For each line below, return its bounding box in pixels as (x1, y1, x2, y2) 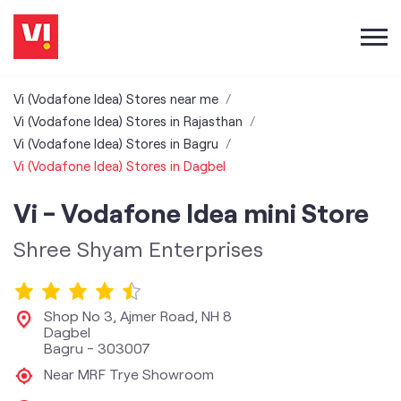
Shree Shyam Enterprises (13, 235, 263, 261)
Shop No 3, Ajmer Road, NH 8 (44, 307, 232, 324)
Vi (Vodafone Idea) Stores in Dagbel (13, 158, 226, 174)
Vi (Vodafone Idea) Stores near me (13, 90, 218, 107)
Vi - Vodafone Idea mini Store (13, 196, 369, 228)
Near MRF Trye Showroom (44, 365, 214, 382)
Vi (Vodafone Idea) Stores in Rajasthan (13, 113, 243, 129)
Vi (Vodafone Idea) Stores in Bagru (13, 135, 218, 151)
